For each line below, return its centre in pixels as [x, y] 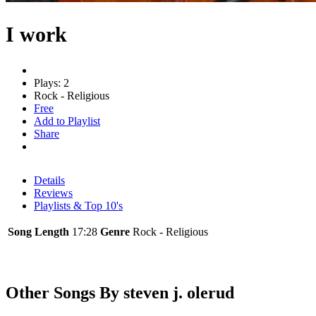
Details [49, 180]
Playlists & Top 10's [78, 205]
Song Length [38, 231]
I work [36, 34]
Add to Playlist [67, 121]
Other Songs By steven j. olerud [120, 292]
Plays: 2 [51, 83]
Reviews [53, 193]
